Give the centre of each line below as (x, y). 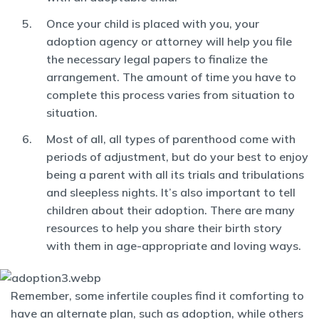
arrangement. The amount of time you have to (171, 77)
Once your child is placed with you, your (153, 23)
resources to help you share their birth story (164, 228)
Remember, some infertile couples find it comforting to (157, 296)
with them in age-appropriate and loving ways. (174, 246)
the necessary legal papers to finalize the (157, 59)
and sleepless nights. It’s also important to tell (171, 192)
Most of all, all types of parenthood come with (171, 139)
